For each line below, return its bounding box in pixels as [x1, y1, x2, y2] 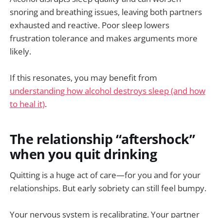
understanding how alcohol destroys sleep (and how [10, 85, 205, 96]
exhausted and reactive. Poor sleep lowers [10, 19, 169, 31]
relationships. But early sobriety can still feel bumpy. [10, 182, 206, 194]
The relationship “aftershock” [10, 130, 195, 148]
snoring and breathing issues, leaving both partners [10, 6, 202, 18]
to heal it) [10, 98, 45, 109]
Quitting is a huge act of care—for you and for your [10, 169, 200, 181]
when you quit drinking [10, 145, 157, 163]
